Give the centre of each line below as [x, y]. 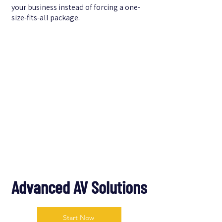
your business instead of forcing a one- [76, 7]
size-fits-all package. [46, 18]
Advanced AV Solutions [79, 187]
